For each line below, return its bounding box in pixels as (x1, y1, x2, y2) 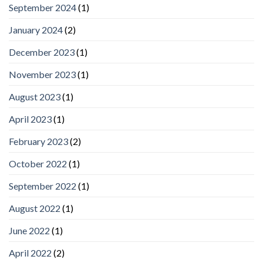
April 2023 (9, 113, 52, 124)
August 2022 (9, 202, 60, 214)
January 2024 (9, 23, 63, 35)
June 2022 (9, 224, 50, 236)
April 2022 (9, 247, 52, 258)
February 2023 (9, 135, 68, 147)
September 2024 (9, 1, 76, 13)
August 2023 (9, 90, 60, 102)
